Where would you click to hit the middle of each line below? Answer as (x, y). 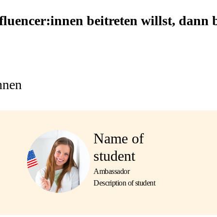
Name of (119, 138)
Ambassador (112, 171)
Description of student (124, 183)
